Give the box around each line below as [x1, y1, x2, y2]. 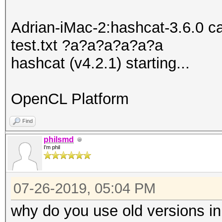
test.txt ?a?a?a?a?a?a [11, 37, 163, 54]
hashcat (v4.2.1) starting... [11, 55, 190, 72]
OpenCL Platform [11, 90, 129, 108]
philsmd [44, 135, 74, 144]
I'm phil [44, 144, 60, 150]
